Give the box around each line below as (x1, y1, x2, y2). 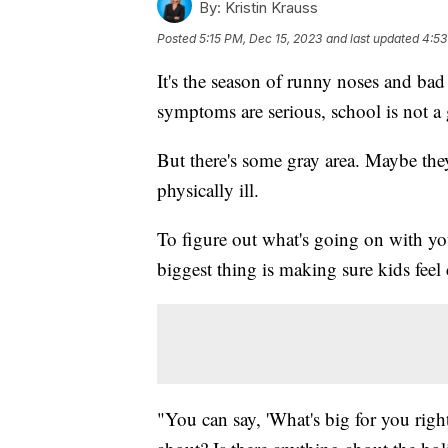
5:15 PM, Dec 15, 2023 (199, 30, 322, 46)
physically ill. (157, 176, 259, 202)
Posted (157, 30, 199, 46)
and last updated (326, 30, 419, 46)
